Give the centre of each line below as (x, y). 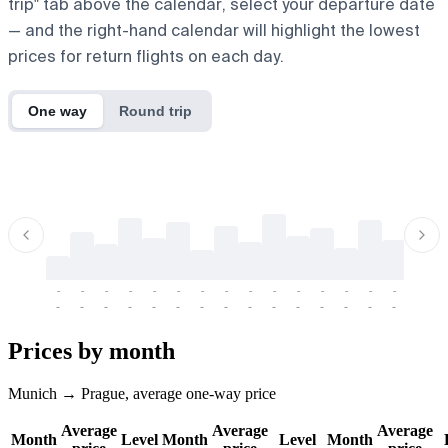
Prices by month (91, 350)
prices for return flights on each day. (146, 56)
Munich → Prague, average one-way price (142, 393)
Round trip (155, 110)
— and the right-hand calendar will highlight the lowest (214, 30)
